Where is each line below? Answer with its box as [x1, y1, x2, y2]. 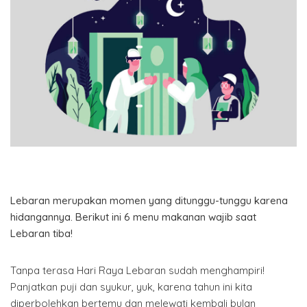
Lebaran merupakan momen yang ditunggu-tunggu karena [10, 193, 288, 207]
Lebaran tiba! [10, 226, 73, 240]
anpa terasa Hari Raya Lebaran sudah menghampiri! [16, 263, 265, 277]
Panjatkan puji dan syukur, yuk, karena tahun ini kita [10, 280, 252, 293]
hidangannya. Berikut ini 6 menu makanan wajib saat [10, 210, 256, 223]
